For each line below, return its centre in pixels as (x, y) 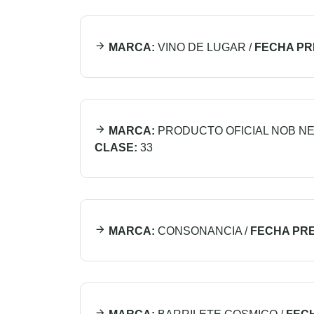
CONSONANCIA (200, 231)
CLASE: (116, 148)
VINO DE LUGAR (202, 47)
